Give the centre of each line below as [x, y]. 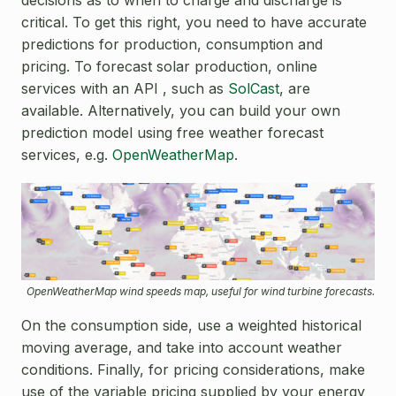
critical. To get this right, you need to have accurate [194, 22]
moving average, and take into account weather [182, 348]
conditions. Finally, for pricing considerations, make [193, 370]
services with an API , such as [125, 88]
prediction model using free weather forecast [172, 132]
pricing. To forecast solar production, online [169, 66]
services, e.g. [67, 154]
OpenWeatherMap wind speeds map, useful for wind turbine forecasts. [201, 291]
